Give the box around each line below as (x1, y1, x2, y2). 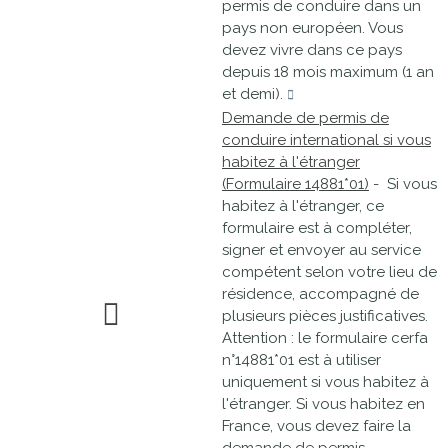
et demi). (222, 85, 287, 103)
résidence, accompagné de (222, 285, 419, 303)
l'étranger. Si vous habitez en (222, 395, 425, 413)
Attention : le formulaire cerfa (222, 329, 428, 347)
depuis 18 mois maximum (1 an (222, 63, 434, 81)
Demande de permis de (222, 109, 389, 127)
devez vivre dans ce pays (222, 41, 402, 59)
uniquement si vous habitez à (222, 373, 429, 391)
